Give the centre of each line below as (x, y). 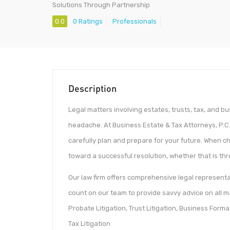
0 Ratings (88, 22)
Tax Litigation (89, 223)
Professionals (135, 22)
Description (92, 89)
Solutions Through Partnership (101, 5)
